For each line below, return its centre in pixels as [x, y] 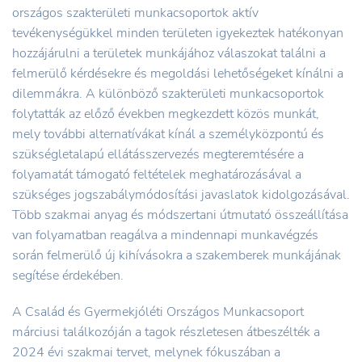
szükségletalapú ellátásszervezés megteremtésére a [158, 154]
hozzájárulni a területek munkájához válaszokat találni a [169, 53]
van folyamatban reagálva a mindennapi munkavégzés [165, 235]
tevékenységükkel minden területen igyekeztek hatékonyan [178, 33]
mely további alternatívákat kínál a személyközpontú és [168, 134]
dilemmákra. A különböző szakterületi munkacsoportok [168, 93]
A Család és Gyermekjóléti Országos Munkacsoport [158, 311]
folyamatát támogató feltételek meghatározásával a [157, 174]
